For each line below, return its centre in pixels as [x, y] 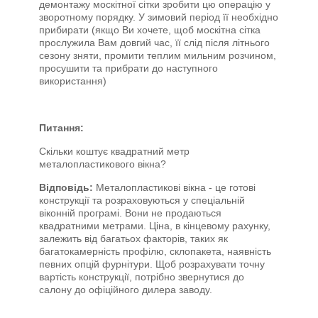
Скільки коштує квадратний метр [114, 151]
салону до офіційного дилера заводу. [126, 290]
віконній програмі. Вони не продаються [130, 213]
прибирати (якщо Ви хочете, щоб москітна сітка [150, 30]
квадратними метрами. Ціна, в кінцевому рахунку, [155, 226]
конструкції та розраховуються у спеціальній [142, 200]
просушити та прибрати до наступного [128, 68]
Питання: [61, 128]
